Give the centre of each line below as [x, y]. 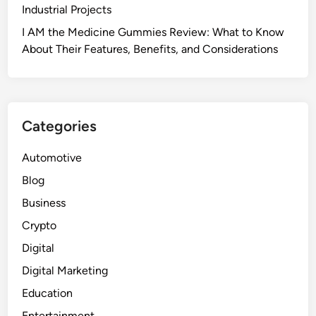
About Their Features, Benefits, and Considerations [150, 49]
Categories [60, 126]
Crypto [39, 225]
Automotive [52, 157]
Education [48, 293]
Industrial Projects [67, 9]
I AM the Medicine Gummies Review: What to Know [153, 32]
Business [44, 202]
